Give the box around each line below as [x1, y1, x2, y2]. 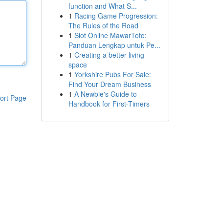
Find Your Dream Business [68, 79, 151, 89]
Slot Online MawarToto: [74, 30, 147, 40]
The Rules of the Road [68, 21, 138, 30]
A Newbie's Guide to [74, 89, 137, 99]
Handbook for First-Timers [68, 99, 150, 109]
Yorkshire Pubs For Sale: [74, 69, 151, 79]
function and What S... [68, 1, 137, 11]
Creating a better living [74, 50, 144, 60]
